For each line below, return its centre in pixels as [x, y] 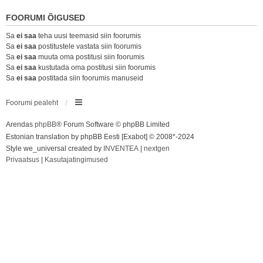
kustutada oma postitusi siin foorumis [96, 68]
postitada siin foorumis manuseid [90, 78]
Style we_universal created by [55, 149]
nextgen [157, 149]
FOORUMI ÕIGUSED [45, 18]
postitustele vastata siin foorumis [89, 46]
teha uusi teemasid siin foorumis [89, 36]
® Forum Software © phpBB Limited [113, 124]
